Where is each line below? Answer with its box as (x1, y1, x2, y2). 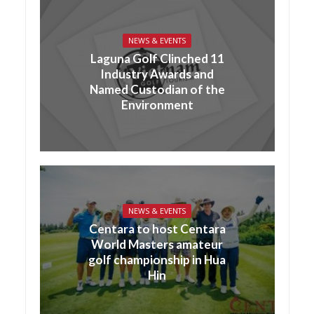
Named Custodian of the (89, 81, 225, 97)
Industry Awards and (100, 66, 214, 81)
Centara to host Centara (88, 221, 226, 236)
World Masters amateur (91, 236, 223, 252)
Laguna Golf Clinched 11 (90, 50, 224, 66)
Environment (121, 97, 193, 112)
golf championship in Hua (88, 252, 226, 267)
